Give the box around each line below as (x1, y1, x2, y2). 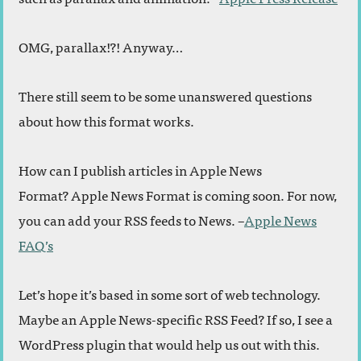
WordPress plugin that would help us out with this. (19, 332, 320, 355)
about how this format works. (19, 109, 194, 131)
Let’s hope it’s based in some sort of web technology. (19, 282, 321, 305)
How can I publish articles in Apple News (19, 158, 262, 180)
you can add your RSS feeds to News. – (19, 208, 244, 230)
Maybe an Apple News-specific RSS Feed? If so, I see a (19, 307, 333, 330)
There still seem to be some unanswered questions (19, 84, 312, 106)
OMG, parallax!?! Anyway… (19, 35, 183, 57)
